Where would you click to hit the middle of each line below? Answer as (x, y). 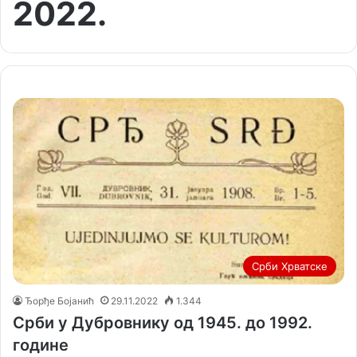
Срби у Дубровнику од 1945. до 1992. (163, 323)
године (41, 345)
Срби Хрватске (290, 267)
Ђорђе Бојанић (59, 301)
